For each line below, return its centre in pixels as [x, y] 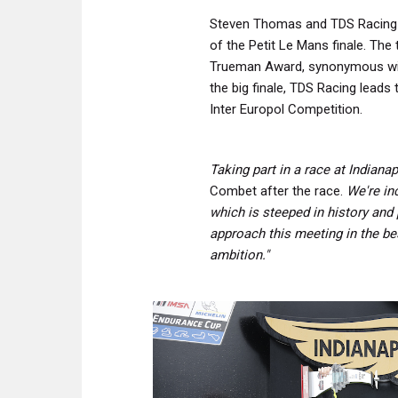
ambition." [239, 255]
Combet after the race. [278, 191]
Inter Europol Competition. [286, 109]
